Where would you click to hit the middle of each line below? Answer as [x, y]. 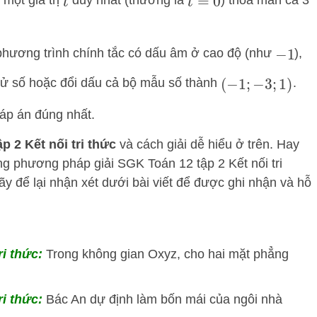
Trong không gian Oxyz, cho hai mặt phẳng [167, 254]
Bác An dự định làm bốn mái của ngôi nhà [164, 300]
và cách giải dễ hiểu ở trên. [196, 145]
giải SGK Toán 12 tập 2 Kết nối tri [188, 164]
